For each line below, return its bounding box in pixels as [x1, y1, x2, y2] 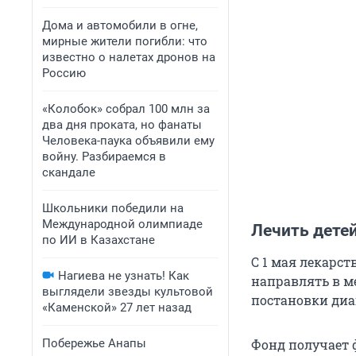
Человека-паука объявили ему [42, 133, 215, 148]
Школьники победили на [42, 201, 184, 215]
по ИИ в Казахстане [42, 233, 155, 247]
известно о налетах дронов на [42, 50, 215, 64]
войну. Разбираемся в [42, 149, 166, 164]
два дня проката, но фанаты [42, 118, 202, 132]
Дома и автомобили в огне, [42, 18, 198, 33]
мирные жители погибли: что [42, 34, 207, 48]
